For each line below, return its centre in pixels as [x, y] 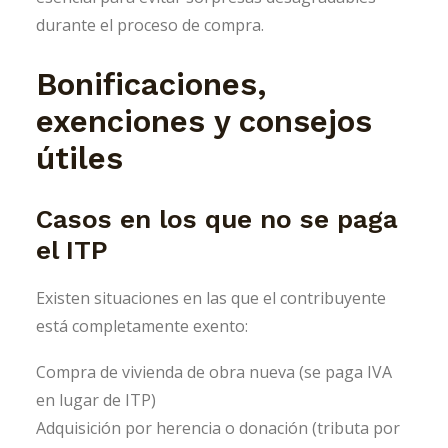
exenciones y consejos [204, 121]
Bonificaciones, [151, 84]
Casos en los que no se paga [217, 218]
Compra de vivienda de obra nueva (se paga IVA [214, 371]
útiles [79, 158]
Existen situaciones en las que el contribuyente [211, 297]
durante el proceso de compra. [150, 24]
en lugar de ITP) [96, 399]
